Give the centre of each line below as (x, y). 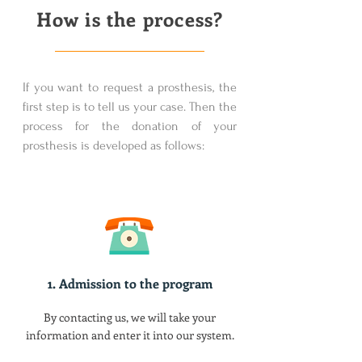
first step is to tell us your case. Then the (130, 107)
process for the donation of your (130, 126)
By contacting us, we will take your (130, 317)
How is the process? (130, 19)
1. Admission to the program (130, 283)
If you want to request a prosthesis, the (130, 87)
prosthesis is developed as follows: (114, 145)
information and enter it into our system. (130, 335)
